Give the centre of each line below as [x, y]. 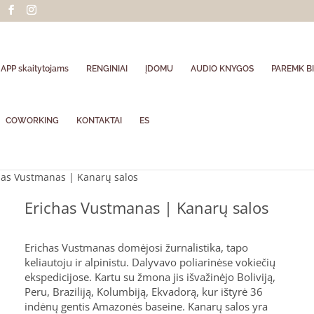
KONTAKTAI [100, 121]
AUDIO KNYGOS [223, 69]
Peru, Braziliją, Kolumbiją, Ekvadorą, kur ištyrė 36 [144, 291]
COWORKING [33, 121]
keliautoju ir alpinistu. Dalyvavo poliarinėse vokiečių [150, 262]
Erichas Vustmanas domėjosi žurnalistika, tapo [137, 247]
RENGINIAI [107, 69]
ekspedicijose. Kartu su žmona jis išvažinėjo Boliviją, [150, 277]
